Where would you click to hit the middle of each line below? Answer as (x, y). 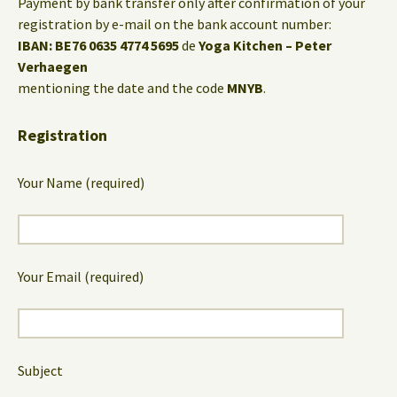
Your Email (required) (81, 276)
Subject (40, 370)
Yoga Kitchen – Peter (265, 45)
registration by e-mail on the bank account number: (175, 23)
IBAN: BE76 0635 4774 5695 (98, 45)
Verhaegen (53, 66)
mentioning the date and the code (121, 87)
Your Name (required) (81, 182)
